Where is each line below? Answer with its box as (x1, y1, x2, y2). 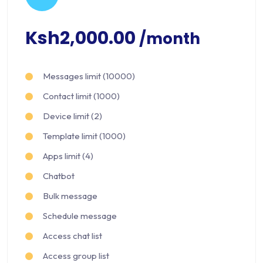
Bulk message (43, 190, 97, 202)
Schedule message (43, 210, 117, 222)
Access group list (43, 250, 109, 262)
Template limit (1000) (43, 130, 126, 142)
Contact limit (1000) (43, 90, 120, 102)
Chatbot (43, 170, 75, 182)
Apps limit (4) (43, 150, 93, 162)
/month (139, 28, 200, 50)
